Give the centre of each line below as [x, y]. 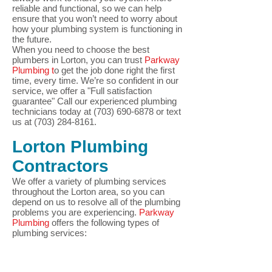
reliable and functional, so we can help [87, 8]
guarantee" [33, 101]
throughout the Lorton [54, 192]
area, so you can [131, 192]
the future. [32, 39]
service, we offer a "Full [58, 91]
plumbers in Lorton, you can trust [78, 60]
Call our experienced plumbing [116, 101]
